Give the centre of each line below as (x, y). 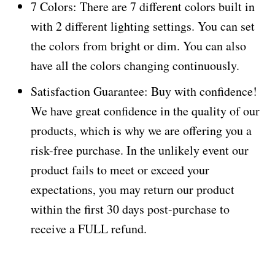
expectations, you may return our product (133, 189)
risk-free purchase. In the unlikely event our (140, 150)
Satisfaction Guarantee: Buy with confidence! (144, 91)
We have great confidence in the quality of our (145, 111)
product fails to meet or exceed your (120, 170)
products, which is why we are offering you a (141, 130)
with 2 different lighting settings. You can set (143, 26)
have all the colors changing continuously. (135, 65)
